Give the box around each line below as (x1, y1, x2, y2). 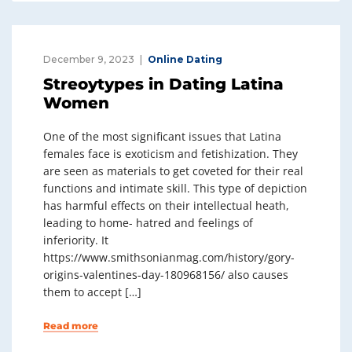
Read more (43, 320, 98, 332)
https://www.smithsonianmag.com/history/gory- (43, 250, 295, 265)
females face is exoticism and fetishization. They (43, 146, 298, 161)
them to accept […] (43, 284, 141, 299)
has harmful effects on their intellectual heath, (43, 198, 289, 213)
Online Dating (148, 53, 222, 65)
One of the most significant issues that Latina (43, 129, 281, 144)
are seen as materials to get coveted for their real (43, 163, 303, 178)
